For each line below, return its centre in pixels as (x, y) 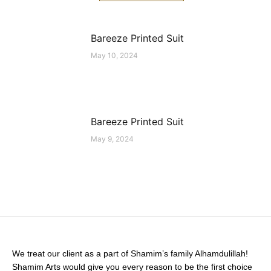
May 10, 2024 (114, 56)
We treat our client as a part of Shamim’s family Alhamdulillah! (130, 254)
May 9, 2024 (112, 139)
